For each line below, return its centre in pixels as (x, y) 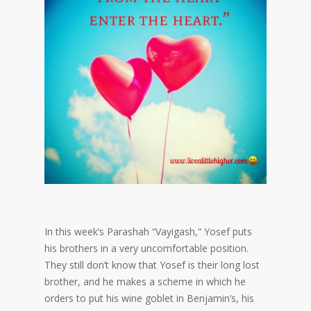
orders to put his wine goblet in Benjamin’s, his (149, 299)
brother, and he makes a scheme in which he (145, 282)
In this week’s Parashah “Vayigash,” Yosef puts (148, 232)
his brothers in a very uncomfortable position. (146, 249)
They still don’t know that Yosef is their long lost (152, 265)
